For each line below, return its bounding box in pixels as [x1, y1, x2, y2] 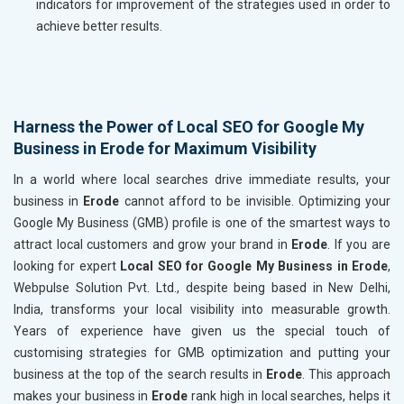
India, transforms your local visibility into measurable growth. [14, 301, 390, 317]
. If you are [327, 236, 391, 252]
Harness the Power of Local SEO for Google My [14, 116, 364, 136]
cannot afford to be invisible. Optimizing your [124, 193, 391, 208]
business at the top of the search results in [14, 366, 266, 381]
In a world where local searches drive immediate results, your [14, 171, 390, 187]
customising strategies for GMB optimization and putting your [14, 344, 390, 360]
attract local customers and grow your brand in [14, 236, 292, 252]
